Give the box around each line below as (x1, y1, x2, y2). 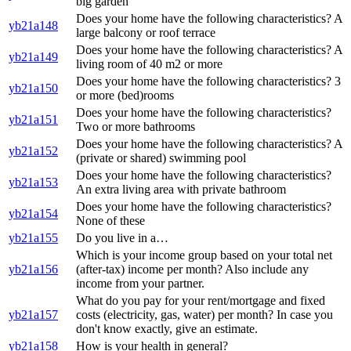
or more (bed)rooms (76, 89, 174, 103)
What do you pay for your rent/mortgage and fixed (76, 294, 325, 308)
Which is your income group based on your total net (76, 248, 332, 262)
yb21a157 (9, 308, 58, 322)
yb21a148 (9, 19, 58, 33)
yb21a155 (9, 231, 58, 245)
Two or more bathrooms (76, 120, 195, 134)
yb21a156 (9, 262, 58, 277)
